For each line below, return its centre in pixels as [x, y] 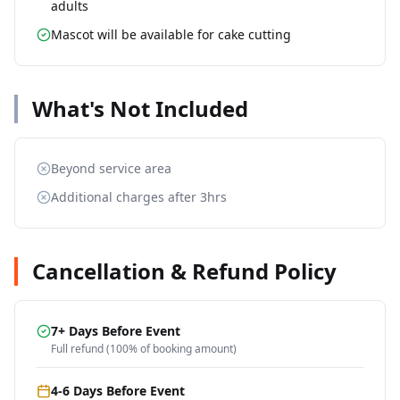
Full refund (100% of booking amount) [144, 349]
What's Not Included [140, 108]
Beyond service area [111, 168]
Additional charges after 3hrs [139, 197]
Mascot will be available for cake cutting [171, 34]
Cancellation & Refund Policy [184, 271]
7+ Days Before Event [116, 331]
